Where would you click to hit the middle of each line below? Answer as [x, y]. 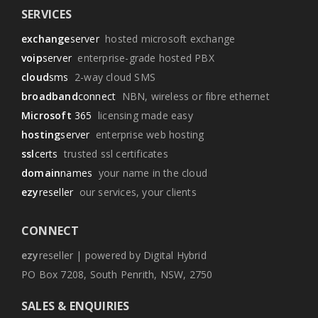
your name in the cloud [150, 173]
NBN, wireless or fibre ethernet [193, 96]
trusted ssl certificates [113, 154]
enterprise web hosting [147, 135]
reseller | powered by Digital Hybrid [122, 255]
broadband [50, 96]
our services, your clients [135, 192]
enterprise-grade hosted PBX [143, 58]
